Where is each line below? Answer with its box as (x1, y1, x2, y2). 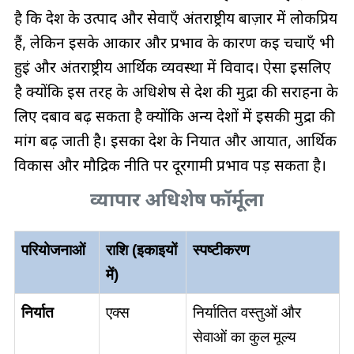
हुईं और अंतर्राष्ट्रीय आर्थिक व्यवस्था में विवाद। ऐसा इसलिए (13, 58, 331, 77)
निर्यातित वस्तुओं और (192, 304, 301, 322)
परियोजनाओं (21, 242, 85, 259)
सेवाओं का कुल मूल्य (192, 329, 296, 346)
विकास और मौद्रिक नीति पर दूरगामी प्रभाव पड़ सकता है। (13, 156, 326, 175)
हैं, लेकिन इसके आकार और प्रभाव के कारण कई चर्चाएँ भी (13, 33, 334, 53)
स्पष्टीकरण (192, 242, 250, 259)
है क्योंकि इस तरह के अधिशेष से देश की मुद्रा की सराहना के (13, 82, 338, 102)
